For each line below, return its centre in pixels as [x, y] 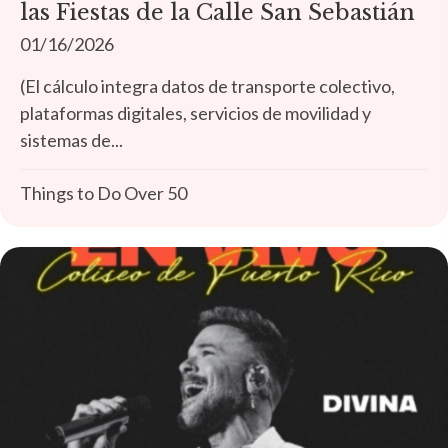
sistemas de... [71, 139]
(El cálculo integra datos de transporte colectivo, [207, 85]
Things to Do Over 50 [103, 192]
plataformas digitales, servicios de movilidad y [195, 112]
